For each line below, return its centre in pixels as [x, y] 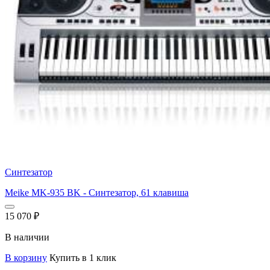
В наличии [27, 237]
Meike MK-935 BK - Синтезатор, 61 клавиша [97, 192]
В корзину [26, 257]
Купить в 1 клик [83, 257]
